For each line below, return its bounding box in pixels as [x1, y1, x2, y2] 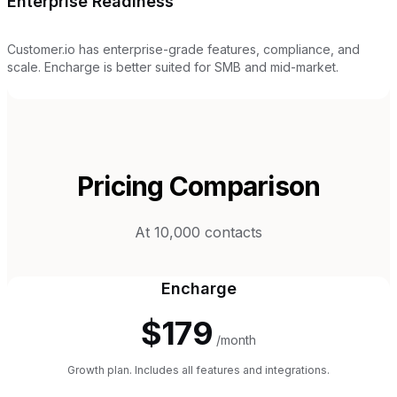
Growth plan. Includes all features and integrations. [67, 363, 330, 378]
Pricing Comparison [76, 169, 321, 202]
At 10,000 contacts [135, 223, 262, 242]
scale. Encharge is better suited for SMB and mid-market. [7, 58, 339, 74]
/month [215, 332, 256, 348]
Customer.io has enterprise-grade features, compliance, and [7, 41, 360, 57]
